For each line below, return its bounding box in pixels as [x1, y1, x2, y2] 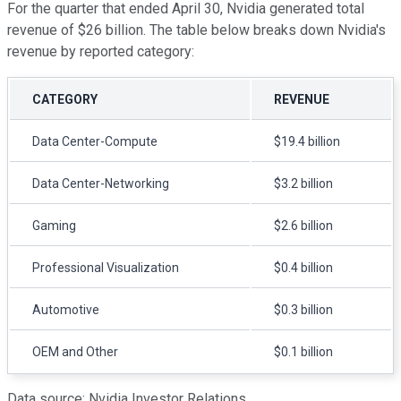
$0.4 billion [274, 260, 333, 276]
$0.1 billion [274, 345, 333, 360]
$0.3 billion [274, 303, 333, 318]
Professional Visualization [32, 260, 179, 276]
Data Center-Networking [32, 176, 169, 192]
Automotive [32, 303, 99, 318]
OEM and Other [32, 345, 118, 360]
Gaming [32, 218, 76, 234]
